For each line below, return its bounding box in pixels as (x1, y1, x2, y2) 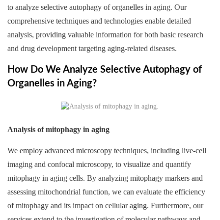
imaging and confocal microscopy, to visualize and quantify (7, 160, 191, 168)
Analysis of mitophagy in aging (7, 125, 110, 134)
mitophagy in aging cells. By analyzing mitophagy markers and (7, 174, 203, 182)
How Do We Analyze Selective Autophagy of (7, 65, 202, 75)
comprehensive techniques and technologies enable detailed (7, 17, 191, 25)
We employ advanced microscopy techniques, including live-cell (7, 146, 206, 155)
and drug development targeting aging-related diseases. (7, 44, 177, 53)
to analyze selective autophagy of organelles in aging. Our (7, 3, 187, 11)
